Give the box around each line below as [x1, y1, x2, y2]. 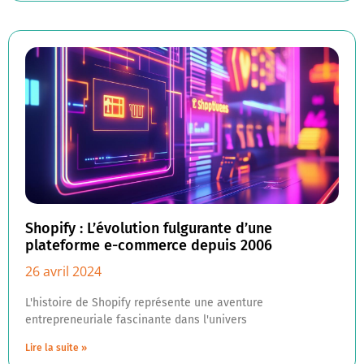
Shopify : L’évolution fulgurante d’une [25, 219, 272, 237]
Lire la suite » [25, 342, 87, 353]
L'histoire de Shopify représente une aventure [25, 296, 263, 310]
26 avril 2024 [25, 262, 102, 280]
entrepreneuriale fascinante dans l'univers [25, 313, 247, 327]
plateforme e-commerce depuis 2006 [25, 236, 272, 254]
